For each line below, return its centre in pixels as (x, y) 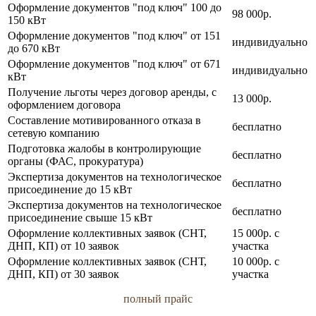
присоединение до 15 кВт (70, 189)
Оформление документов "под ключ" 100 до (115, 7)
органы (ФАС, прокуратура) (75, 161)
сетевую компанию (54, 133)
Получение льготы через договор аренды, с (112, 92)
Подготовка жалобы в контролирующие (104, 148)
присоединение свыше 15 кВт (80, 218)
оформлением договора (64, 105)
